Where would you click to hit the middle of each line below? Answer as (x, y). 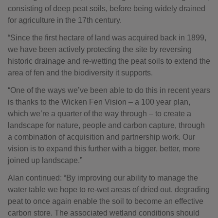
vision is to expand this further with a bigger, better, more (104, 149)
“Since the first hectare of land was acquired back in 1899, (107, 38)
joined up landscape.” (45, 161)
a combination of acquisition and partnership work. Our (101, 137)
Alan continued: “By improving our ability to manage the (103, 178)
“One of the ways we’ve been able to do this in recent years (109, 91)
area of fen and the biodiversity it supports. (80, 73)
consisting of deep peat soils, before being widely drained (107, 9)
